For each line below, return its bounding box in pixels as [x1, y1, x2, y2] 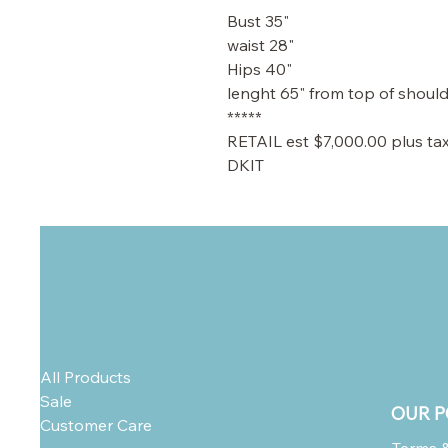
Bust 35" [227, 11, 289, 31]
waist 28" [227, 35, 294, 55]
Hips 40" [227, 59, 292, 79]
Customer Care [40, 415, 152, 435]
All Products [40, 367, 131, 387]
